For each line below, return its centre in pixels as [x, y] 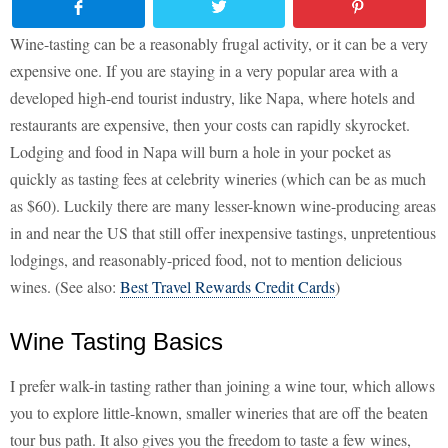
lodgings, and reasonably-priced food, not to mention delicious [206, 260]
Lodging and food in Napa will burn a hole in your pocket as [200, 152]
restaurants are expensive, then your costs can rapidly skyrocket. [210, 125]
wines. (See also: [65, 287]
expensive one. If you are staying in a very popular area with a [204, 71]
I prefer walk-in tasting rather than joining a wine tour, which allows [222, 386]
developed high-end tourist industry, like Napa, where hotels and [212, 98]
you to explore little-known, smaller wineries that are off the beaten [219, 413]
